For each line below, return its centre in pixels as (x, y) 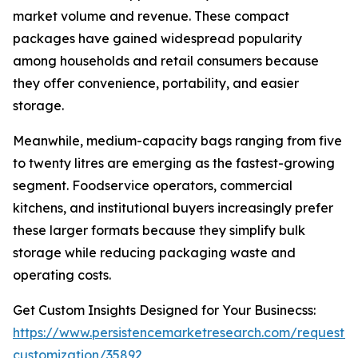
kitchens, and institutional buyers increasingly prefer (173, 208)
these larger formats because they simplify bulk (159, 231)
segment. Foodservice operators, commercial (153, 186)
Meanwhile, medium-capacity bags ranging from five (177, 141)
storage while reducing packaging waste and (154, 253)
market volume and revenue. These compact (151, 16)
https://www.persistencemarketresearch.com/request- (181, 333)
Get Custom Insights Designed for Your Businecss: (164, 310)
